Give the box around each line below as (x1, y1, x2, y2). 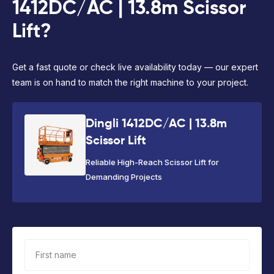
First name (35, 249, 76, 260)
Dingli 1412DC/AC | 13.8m (86, 115, 227, 131)
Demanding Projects (86, 172, 162, 182)
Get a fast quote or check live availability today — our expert (12, 62, 258, 73)
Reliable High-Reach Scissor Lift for (86, 157, 219, 168)
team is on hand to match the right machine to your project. (12, 77, 248, 88)
